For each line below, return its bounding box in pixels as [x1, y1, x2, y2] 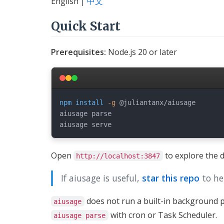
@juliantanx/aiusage [115, 98, 195, 106]
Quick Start [51, 18, 120, 34]
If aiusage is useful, [61, 171, 142, 184]
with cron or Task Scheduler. [108, 209, 217, 220]
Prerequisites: [51, 46, 106, 57]
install [75, 98, 103, 106]
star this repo [142, 171, 199, 184]
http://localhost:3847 [76, 151, 160, 160]
